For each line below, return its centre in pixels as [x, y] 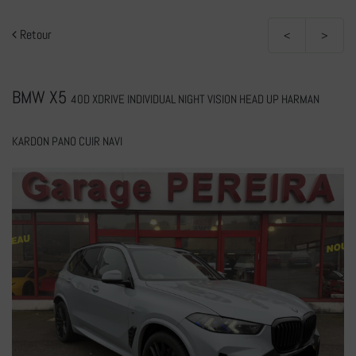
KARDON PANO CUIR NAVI [67, 141]
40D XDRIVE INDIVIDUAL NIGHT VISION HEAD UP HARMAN [195, 99]
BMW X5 [41, 97]
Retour [34, 35]
